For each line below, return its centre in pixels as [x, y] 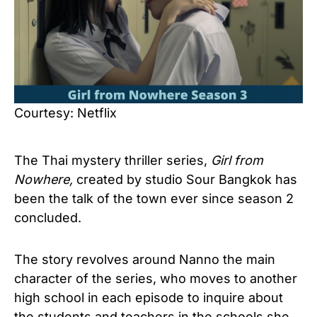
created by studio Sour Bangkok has [185, 179]
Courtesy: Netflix [65, 113]
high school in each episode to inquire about [149, 298]
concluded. [48, 218]
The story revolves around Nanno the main [145, 259]
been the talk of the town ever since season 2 [154, 198]
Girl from [237, 160]
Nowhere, [44, 179]
